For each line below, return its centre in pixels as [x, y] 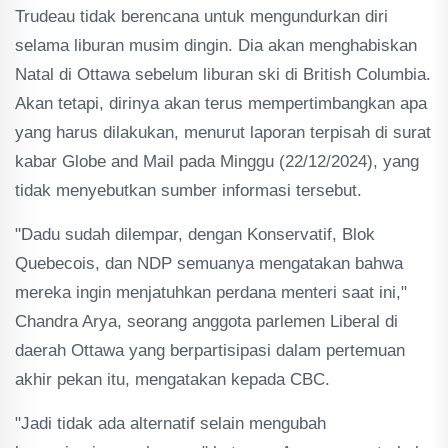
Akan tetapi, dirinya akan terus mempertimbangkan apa [221, 103]
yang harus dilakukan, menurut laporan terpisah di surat [223, 132]
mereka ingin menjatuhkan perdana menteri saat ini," [211, 292]
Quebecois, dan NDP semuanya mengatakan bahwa [209, 263]
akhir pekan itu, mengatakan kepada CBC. [172, 379]
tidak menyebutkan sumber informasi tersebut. [188, 190]
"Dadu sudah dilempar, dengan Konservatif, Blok [195, 234]
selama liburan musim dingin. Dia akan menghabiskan [216, 45]
